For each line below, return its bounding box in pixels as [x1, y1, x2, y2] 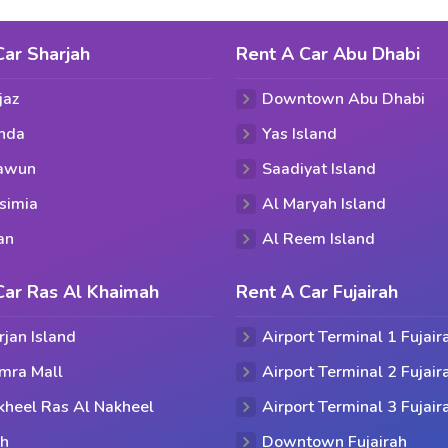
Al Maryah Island [262, 193, 386, 215]
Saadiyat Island [262, 158, 376, 180]
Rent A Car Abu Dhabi [236, 42, 420, 66]
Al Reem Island [262, 228, 375, 250]
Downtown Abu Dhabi [262, 88, 425, 110]
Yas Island [262, 123, 337, 145]
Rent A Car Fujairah [236, 280, 398, 304]
